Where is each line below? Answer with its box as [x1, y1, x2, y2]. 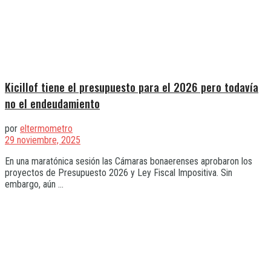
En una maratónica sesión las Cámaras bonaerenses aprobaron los [5, 155, 252, 168]
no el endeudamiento [5, 95, 100, 112]
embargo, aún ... [5, 178, 64, 191]
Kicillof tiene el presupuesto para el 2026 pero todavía [5, 79, 258, 96]
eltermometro [20, 123, 73, 135]
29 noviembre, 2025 [5, 134, 80, 146]
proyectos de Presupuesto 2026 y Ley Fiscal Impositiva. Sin [5, 167, 232, 179]
